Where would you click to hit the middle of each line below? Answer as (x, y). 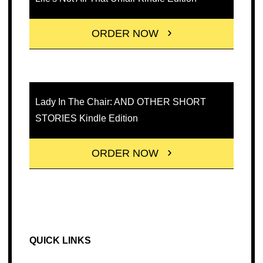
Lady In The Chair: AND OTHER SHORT (120, 102)
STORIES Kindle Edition (86, 119)
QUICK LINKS (60, 241)
